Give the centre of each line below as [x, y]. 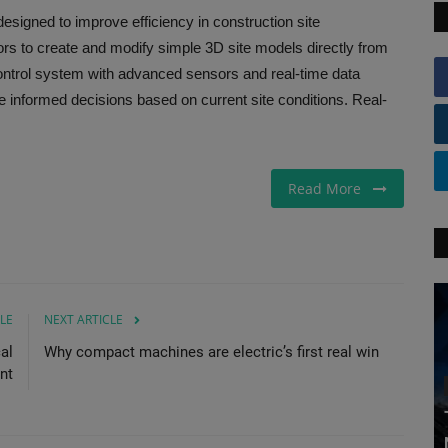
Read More [330, 188]
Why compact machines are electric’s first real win [211, 351]
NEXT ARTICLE [83, 319]
